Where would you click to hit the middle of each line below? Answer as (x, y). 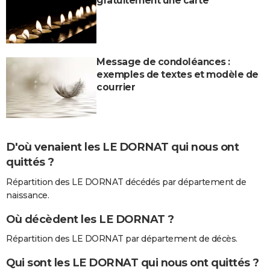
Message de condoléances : (163, 62)
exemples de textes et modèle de (177, 75)
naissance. (27, 195)
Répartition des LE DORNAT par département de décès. (122, 238)
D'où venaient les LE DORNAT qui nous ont (122, 147)
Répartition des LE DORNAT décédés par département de (126, 182)
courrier (116, 87)
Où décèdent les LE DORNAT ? (90, 219)
